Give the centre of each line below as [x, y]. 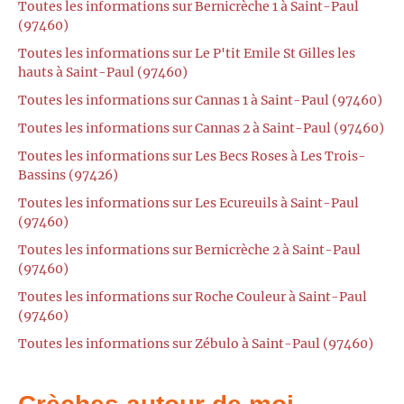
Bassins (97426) [68, 175]
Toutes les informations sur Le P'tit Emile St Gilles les [187, 54]
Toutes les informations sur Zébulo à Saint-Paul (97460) [196, 344]
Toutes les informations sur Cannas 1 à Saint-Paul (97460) [200, 101]
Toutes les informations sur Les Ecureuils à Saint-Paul [188, 203]
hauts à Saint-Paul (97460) [103, 73]
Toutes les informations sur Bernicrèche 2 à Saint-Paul [189, 250]
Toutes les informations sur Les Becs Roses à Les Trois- [192, 156]
